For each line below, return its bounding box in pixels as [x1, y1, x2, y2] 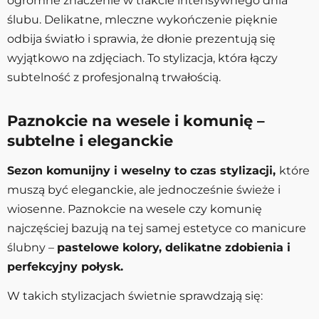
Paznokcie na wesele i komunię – [7, 111, 265, 130]
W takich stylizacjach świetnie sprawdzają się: [7, 288, 263, 303]
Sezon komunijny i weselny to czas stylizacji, [7, 163, 279, 177]
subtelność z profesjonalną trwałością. [7, 70, 221, 84]
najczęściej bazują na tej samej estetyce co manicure [7, 221, 306, 235]
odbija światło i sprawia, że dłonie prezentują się [7, 31, 276, 46]
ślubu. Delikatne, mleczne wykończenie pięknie [7, 12, 278, 26]
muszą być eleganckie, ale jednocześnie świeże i [7, 182, 281, 197]
